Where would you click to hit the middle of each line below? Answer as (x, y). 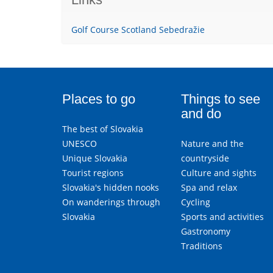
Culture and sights (219, 172)
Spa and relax (209, 187)
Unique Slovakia (95, 158)
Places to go (99, 99)
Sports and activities (222, 216)
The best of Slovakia (103, 129)
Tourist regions (93, 172)
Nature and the (212, 143)
